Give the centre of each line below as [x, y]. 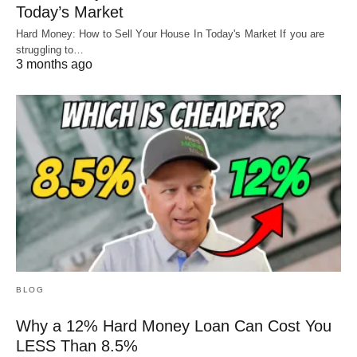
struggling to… [50, 49]
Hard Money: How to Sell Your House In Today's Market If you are [171, 33]
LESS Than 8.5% [77, 345]
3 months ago [54, 64]
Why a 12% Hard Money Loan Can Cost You [174, 326]
